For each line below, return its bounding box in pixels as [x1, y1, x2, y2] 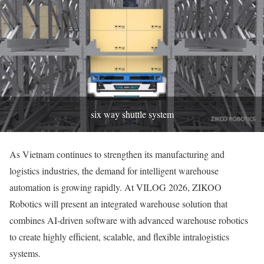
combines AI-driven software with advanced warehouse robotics [9, 213, 248, 226]
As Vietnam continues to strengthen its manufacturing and [9, 147, 225, 160]
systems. [9, 246, 41, 259]
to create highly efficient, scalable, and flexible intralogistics [9, 230, 229, 243]
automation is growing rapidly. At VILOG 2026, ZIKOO [9, 180, 222, 193]
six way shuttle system [90, 107, 174, 120]
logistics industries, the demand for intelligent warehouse [9, 164, 219, 177]
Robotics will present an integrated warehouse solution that [9, 197, 227, 210]
